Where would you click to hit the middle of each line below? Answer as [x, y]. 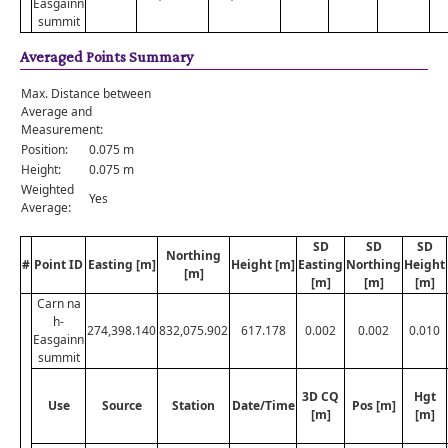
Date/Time [263, 405]
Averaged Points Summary [106, 56]
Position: [44, 149]
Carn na [58, 303]
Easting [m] [121, 264]
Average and [56, 111]
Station [193, 405]
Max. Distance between [86, 93]
